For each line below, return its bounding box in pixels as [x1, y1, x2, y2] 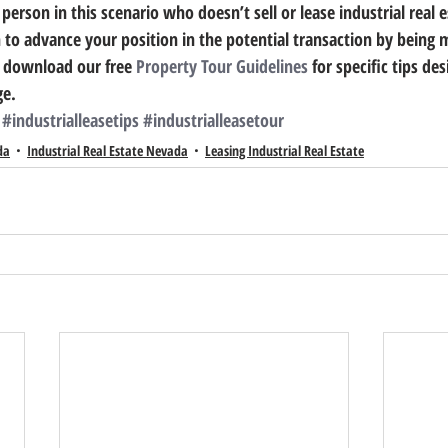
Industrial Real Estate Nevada [27, 141, 188, 160]
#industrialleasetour [143, 108, 284, 132]
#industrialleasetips [2, 108, 139, 132]
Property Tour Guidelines [136, 54, 308, 78]
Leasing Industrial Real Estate [205, 141, 364, 160]
